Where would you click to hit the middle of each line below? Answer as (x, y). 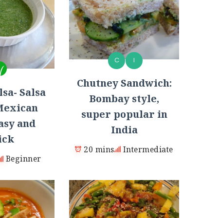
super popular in (124, 114)
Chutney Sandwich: (124, 83)
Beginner (23, 159)
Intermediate (148, 149)
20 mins (99, 149)
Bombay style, (124, 98)
